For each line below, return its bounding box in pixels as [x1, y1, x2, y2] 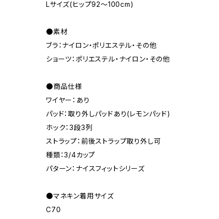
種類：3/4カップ [46, 151, 96, 159]
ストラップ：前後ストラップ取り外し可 [46, 137, 161, 146]
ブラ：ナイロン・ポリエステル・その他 [46, 41, 157, 50]
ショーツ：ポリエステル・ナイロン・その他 [46, 55, 170, 64]
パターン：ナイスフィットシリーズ [46, 164, 145, 173]
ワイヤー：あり [46, 96, 90, 105]
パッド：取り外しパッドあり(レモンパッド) [46, 109, 171, 118]
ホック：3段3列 [46, 123, 93, 132]
